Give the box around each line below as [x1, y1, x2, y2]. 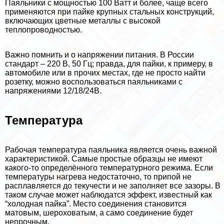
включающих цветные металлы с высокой [5, 16, 160, 25]
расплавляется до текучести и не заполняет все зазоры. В [5, 181, 220, 190]
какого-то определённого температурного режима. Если [5, 163, 213, 172]
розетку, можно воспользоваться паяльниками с [5, 77, 182, 86]
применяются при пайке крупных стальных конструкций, [5, 7, 214, 16]
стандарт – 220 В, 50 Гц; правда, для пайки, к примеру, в [5, 59, 213, 68]
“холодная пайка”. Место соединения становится [5, 199, 186, 208]
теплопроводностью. [5, 25, 82, 34]
